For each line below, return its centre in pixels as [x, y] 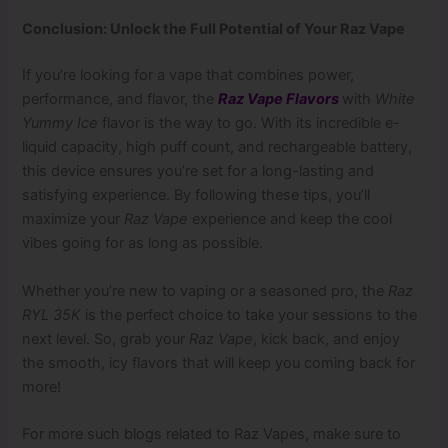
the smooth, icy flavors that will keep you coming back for [219, 362]
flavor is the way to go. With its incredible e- [249, 123]
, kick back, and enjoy [327, 338]
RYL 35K [52, 314]
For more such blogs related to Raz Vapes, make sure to [212, 434]
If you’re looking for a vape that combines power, [188, 75]
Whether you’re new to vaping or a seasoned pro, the [205, 290]
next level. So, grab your [106, 338]
